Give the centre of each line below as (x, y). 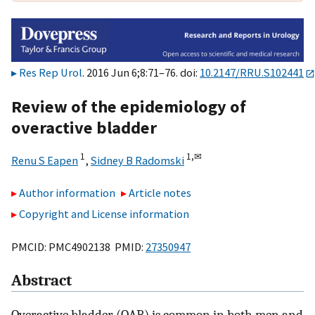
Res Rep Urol (51, 73)
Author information (67, 193)
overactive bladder (84, 127)
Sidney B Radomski (137, 160)
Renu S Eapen (45, 160)
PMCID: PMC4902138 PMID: (78, 246)
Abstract (41, 281)
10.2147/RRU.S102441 (252, 73)
